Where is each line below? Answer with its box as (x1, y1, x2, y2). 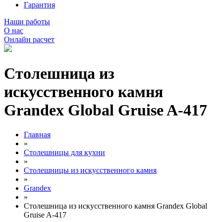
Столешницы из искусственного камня (24, 166, 157, 174)
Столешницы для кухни (24, 148, 105, 157)
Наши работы (4, 17, 50, 26)
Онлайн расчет (4, 35, 55, 44)
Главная (24, 130, 51, 139)
